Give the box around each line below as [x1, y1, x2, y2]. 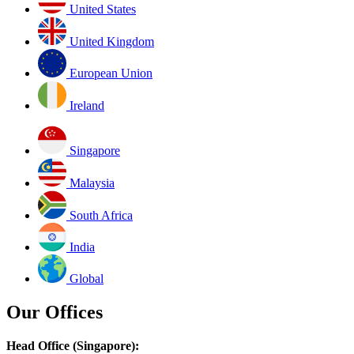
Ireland [70, 99, 104, 113]
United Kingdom [70, 35, 154, 49]
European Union [70, 66, 153, 81]
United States [70, 2, 136, 17]
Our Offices [6, 302, 103, 323]
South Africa [70, 209, 133, 223]
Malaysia [70, 176, 115, 190]
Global [70, 272, 104, 286]
